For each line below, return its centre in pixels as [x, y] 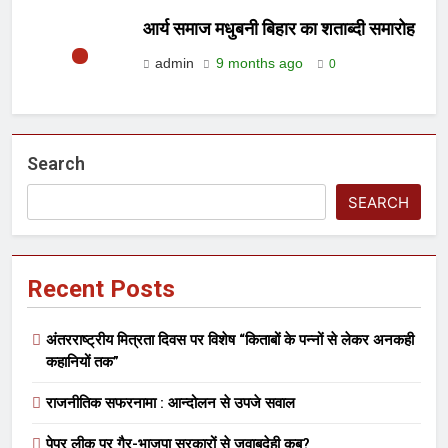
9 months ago [259, 62]
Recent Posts [101, 289]
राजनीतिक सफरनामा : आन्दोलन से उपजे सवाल [170, 403]
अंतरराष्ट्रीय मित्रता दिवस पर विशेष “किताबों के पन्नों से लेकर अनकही [230, 340]
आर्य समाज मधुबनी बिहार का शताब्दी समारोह [279, 28]
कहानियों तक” [82, 362]
